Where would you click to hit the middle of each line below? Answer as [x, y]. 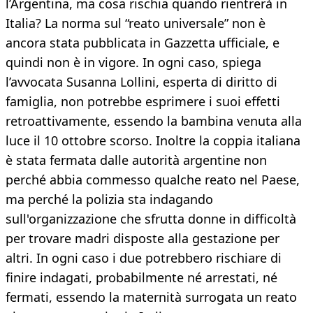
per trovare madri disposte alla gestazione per [143, 239]
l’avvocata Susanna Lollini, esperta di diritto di [141, 82]
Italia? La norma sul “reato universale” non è [136, 23]
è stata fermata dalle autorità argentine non [136, 160]
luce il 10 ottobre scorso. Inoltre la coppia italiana [153, 141]
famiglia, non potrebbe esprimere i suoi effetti [143, 102]
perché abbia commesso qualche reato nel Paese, [153, 180]
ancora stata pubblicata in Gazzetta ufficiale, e [143, 43]
